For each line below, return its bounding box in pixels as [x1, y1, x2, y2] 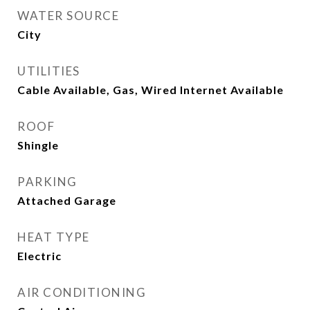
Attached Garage [17, 194, 116, 207]
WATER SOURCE [17, 8, 119, 23]
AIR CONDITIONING [17, 285, 146, 300]
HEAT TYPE [17, 230, 90, 244]
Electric [17, 249, 62, 262]
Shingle [17, 138, 59, 152]
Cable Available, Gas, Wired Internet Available [17, 83, 284, 96]
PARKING [17, 174, 77, 189]
